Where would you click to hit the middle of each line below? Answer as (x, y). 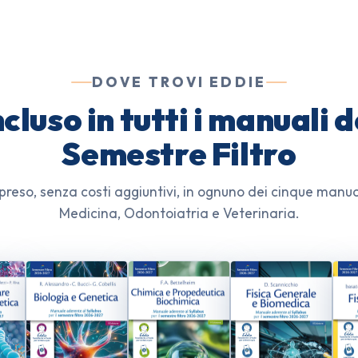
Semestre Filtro (179, 154)
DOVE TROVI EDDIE (179, 82)
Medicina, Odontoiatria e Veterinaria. (179, 213)
